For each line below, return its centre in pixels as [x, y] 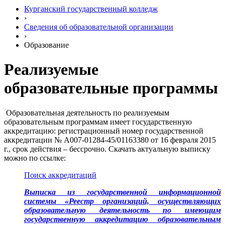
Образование [46, 45]
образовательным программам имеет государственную [98, 122]
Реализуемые [51, 70]
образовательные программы [111, 88]
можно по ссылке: [35, 158]
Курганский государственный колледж [91, 9]
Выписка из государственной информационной [123, 192]
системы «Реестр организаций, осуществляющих [123, 201]
